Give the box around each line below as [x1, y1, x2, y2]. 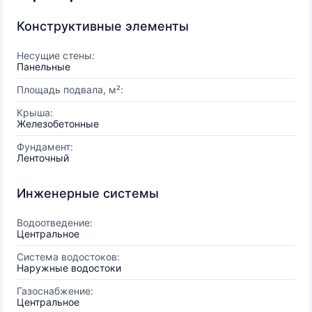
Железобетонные [17, 118, 99, 130]
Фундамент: [17, 141, 73, 153]
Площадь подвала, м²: [17, 84, 123, 95]
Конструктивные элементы [17, 19, 189, 33]
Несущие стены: [17, 49, 95, 61]
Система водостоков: [17, 251, 120, 263]
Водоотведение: [17, 217, 93, 228]
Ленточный [17, 152, 69, 164]
